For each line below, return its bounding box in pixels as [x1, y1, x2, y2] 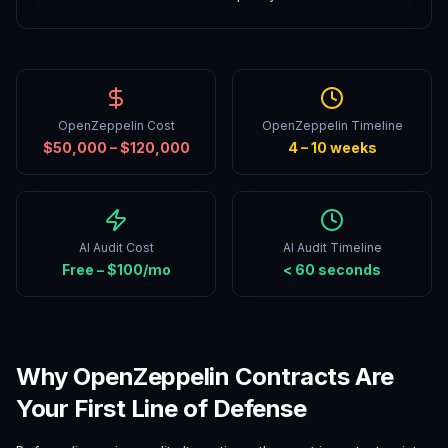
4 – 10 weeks [287, 139, 377, 156]
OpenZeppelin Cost [57, 118, 175, 133]
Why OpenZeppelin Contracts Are [16, 362, 394, 391]
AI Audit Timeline [282, 240, 382, 255]
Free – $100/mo [61, 261, 171, 278]
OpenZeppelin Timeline [261, 118, 403, 133]
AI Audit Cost [78, 240, 154, 255]
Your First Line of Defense [16, 394, 307, 423]
